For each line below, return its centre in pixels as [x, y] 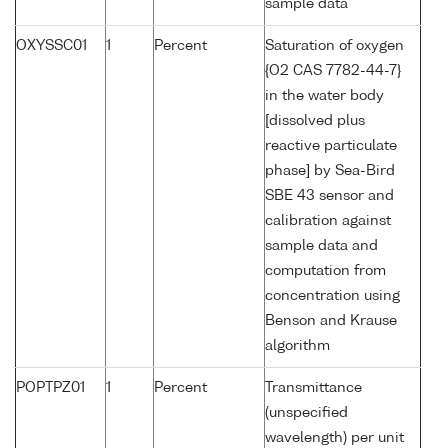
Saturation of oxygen [334, 46]
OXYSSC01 [51, 46]
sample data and [321, 246]
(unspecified [306, 413]
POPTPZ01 [50, 388]
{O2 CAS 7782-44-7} [333, 71]
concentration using [332, 296]
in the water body [324, 96]
